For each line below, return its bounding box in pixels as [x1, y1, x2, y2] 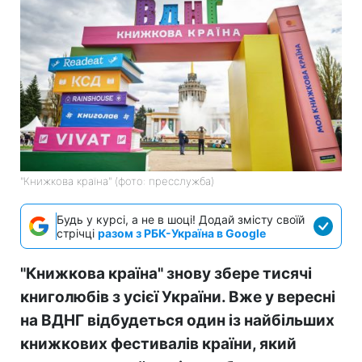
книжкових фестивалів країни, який [20, 334, 297, 353]
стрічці [57, 225, 98, 240]
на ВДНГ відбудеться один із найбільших [20, 310, 335, 330]
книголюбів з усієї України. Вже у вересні [20, 287, 335, 306]
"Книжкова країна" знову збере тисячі [20, 263, 312, 283]
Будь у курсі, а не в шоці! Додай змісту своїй [57, 212, 305, 226]
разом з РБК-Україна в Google [98, 225, 266, 240]
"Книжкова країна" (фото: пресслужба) [20, 174, 214, 187]
